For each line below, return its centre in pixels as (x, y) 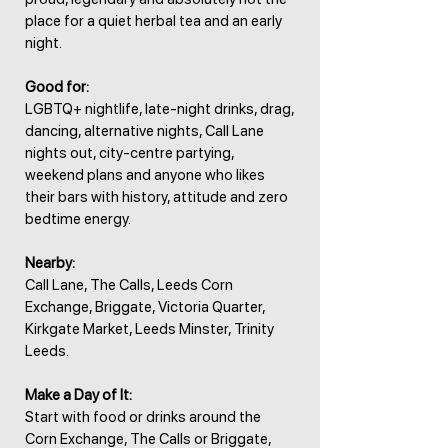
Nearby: (50, 263)
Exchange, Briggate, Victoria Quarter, (145, 307)
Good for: (57, 87)
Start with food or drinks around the (143, 417)
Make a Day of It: (78, 395)
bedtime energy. (78, 219)
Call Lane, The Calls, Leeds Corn (129, 285)
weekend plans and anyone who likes (145, 175)
